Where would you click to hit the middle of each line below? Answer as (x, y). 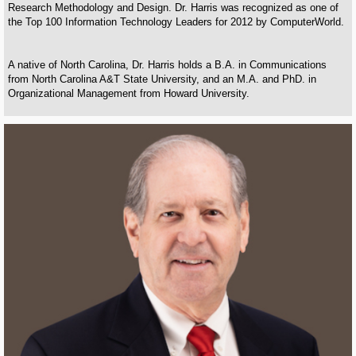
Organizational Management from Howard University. (129, 93)
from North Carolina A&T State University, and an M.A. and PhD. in (162, 79)
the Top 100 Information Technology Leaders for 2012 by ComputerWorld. (176, 21)
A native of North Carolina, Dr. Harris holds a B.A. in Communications (167, 64)
